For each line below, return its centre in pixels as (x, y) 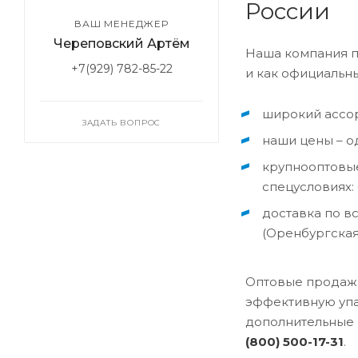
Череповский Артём (121, 44)
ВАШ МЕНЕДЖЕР (121, 24)
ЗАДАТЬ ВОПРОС (121, 123)
